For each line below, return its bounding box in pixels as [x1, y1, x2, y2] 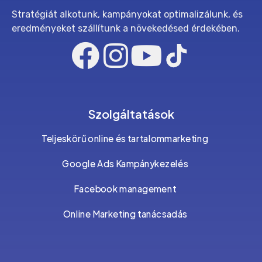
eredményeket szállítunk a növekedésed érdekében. [12, 23, 240, 35]
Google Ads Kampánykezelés [62, 158, 188, 170]
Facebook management [74, 182, 177, 195]
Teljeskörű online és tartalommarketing [42, 133, 209, 145]
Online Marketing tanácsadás [63, 208, 187, 220]
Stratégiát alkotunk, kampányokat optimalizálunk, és [12, 9, 243, 20]
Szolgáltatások [88, 106, 174, 122]
